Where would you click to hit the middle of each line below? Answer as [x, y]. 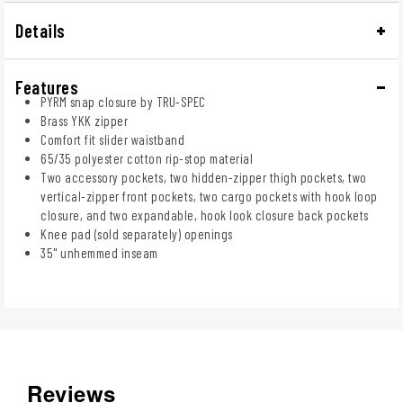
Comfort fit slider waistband [112, 139]
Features [47, 87]
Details [40, 30]
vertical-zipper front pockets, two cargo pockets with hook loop [209, 196]
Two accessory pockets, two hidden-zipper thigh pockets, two [204, 177]
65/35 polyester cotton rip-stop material [147, 158]
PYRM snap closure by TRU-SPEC [123, 101]
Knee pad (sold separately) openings [137, 233]
